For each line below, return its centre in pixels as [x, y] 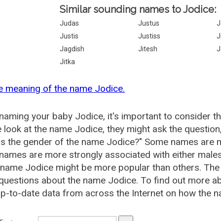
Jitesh [148, 49]
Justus [149, 23]
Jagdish [72, 49]
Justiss [149, 36]
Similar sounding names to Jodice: [138, 9]
